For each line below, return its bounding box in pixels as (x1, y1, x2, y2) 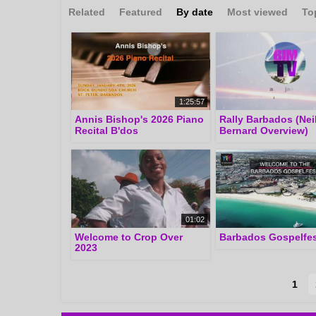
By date (176, 6, 213, 18)
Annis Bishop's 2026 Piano (75, 114, 205, 126)
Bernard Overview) (219, 124, 309, 136)
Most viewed (227, 6, 288, 18)
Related (68, 6, 105, 18)
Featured (119, 6, 162, 18)
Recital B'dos (75, 124, 139, 136)
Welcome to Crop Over (75, 231, 183, 243)
